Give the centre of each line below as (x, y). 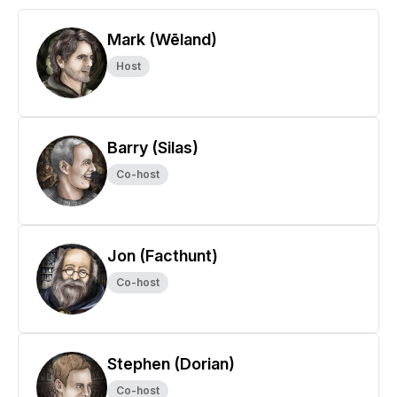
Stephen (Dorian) (171, 364)
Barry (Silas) (153, 148)
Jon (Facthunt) (163, 256)
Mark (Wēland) (162, 39)
